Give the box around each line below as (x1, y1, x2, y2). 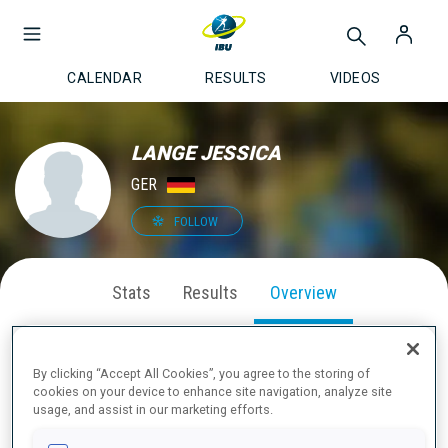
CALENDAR (67, 70, 143, 86)
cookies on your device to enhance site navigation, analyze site (33, 384, 393, 400)
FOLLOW (173, 213, 218, 229)
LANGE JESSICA (131, 141, 281, 165)
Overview (269, 282, 337, 303)
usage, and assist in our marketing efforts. (33, 402, 274, 418)
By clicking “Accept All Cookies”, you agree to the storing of (33, 366, 371, 382)
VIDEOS (329, 70, 381, 86)
